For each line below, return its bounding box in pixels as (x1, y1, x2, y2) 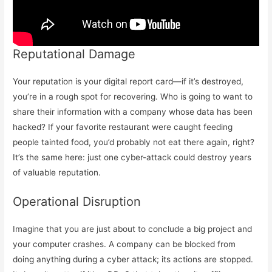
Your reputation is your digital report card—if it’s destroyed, (13, 76, 244, 87)
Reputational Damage (13, 47, 136, 62)
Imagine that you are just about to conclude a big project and (13, 224, 253, 234)
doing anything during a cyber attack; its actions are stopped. (13, 254, 254, 265)
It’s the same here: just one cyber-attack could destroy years (13, 152, 252, 163)
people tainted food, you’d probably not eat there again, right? (13, 137, 255, 148)
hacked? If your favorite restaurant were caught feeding (13, 122, 233, 132)
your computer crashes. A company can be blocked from (13, 239, 236, 250)
